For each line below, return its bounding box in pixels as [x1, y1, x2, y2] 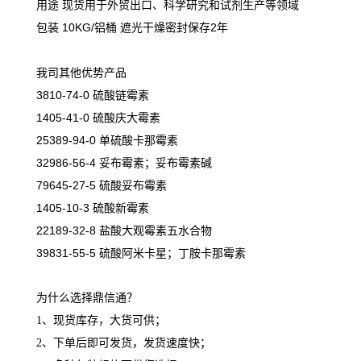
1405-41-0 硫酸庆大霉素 [36, 111, 160, 124]
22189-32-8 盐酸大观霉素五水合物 [36, 224, 212, 237]
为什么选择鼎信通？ [36, 292, 138, 304]
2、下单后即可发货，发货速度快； [36, 337, 211, 349]
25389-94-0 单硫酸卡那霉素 [36, 134, 178, 147]
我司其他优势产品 [36, 66, 127, 79]
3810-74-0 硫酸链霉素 [36, 89, 149, 102]
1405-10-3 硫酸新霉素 [36, 201, 149, 214]
